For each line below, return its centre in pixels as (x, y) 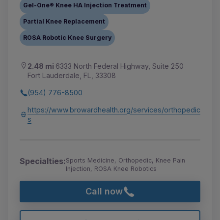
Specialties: (43, 161)
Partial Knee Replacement (64, 22)
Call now (104, 192)
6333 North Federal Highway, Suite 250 (120, 66)
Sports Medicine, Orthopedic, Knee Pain (125, 161)
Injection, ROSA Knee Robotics (111, 169)
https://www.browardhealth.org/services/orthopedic (114, 110)
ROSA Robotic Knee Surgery (68, 37)
